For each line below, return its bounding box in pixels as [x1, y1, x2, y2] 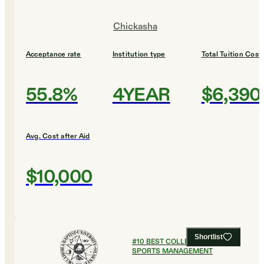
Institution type [112, 49, 166, 60]
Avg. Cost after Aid [26, 131, 90, 141]
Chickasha [113, 21, 157, 34]
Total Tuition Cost [201, 49, 262, 60]
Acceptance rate [26, 49, 81, 60]
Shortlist [194, 233, 223, 242]
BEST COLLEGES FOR [146, 237, 219, 247]
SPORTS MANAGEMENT [132, 246, 213, 256]
